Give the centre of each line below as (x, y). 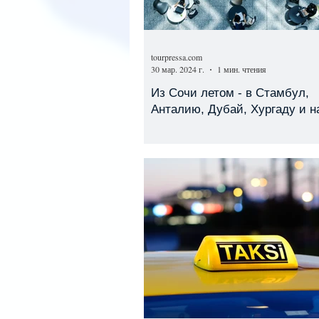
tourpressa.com (177, 57)
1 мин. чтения (242, 69)
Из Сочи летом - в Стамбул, (230, 93)
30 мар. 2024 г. (178, 69)
